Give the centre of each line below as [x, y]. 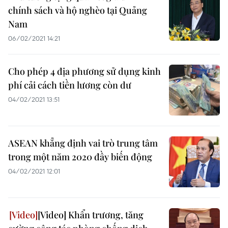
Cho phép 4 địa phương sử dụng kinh [84, 71]
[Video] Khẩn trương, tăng [91, 215]
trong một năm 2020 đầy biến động [80, 157]
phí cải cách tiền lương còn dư [70, 85]
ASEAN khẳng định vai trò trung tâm [83, 143]
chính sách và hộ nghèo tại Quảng [78, 10]
